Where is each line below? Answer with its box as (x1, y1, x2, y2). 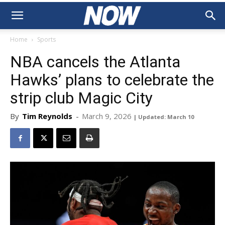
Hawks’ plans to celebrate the (10, 70, 214, 89)
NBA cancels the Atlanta (10, 52, 180, 71)
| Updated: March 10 (134, 113, 194, 121)
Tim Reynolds (22, 111, 72, 121)
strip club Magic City (10, 88, 153, 107)
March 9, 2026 (82, 111, 132, 121)
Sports (37, 35, 56, 44)
